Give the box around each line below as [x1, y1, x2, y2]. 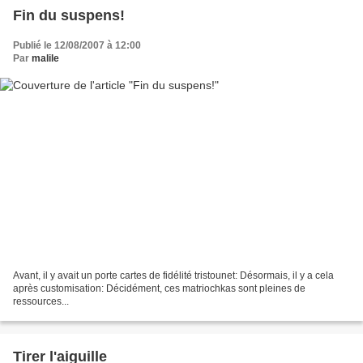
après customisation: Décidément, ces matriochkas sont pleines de [13, 282, 305, 294]
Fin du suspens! [13, 7, 125, 24]
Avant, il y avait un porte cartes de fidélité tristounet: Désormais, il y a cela [13, 269, 334, 281]
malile [32, 53, 59, 65]
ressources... [13, 295, 69, 307]
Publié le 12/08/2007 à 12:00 [13, 40, 141, 52]
